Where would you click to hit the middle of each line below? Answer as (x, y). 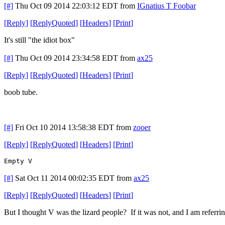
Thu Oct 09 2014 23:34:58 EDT (67, 58)
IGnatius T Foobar (166, 6)
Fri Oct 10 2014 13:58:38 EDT (65, 127)
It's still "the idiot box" (39, 40)
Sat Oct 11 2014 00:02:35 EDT (65, 178)
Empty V (18, 161)
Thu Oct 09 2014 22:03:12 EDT (67, 6)
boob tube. (21, 92)
